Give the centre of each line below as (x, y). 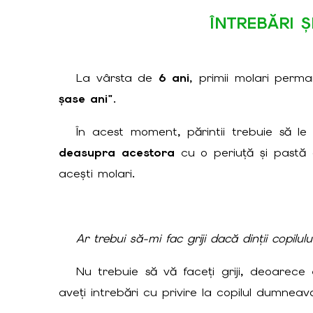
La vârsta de (117, 78)
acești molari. (96, 173)
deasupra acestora (116, 152)
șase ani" (86, 99)
